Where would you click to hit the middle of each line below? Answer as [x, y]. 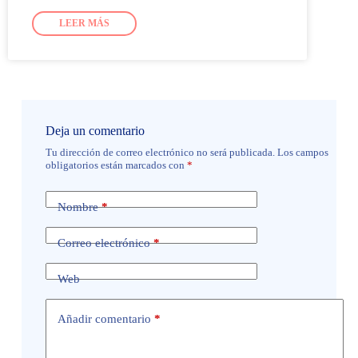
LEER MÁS [84, 24]
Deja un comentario [95, 131]
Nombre [78, 207]
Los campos [302, 153]
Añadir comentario [104, 318]
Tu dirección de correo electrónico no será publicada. [160, 153]
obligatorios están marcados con [116, 165]
